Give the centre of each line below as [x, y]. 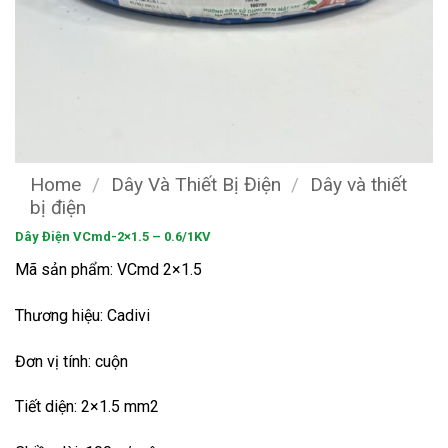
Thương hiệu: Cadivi [82, 315]
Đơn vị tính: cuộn [71, 361]
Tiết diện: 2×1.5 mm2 [87, 407]
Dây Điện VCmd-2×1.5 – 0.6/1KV [113, 236]
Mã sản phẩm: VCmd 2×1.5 [108, 269]
